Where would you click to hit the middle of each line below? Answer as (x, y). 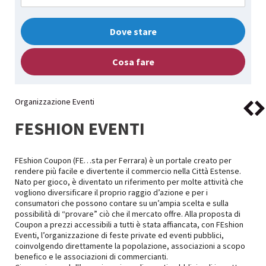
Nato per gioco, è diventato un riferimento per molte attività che (129, 182)
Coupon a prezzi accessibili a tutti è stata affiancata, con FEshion (129, 224)
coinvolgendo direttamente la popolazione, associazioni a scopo (130, 246)
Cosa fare (133, 62)
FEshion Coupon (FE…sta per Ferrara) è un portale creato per (123, 160)
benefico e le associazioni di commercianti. (91, 256)
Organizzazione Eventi (55, 102)
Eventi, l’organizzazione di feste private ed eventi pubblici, (119, 235)
